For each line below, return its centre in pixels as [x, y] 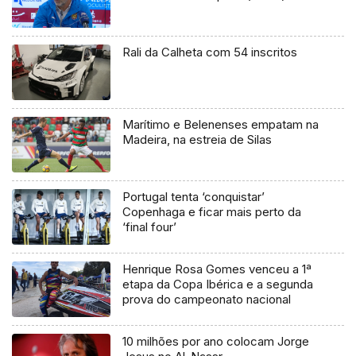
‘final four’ [150, 227]
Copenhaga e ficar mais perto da [212, 212]
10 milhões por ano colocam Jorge [216, 342]
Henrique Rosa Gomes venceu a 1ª [217, 269]
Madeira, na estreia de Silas [197, 140]
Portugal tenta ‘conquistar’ [194, 197]
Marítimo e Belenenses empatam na [221, 125]
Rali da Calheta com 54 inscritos [210, 52]
